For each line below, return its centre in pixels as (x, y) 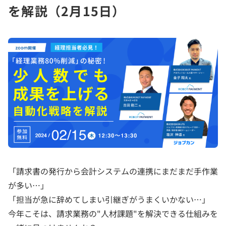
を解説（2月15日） (67, 11)
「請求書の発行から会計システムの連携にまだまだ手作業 (113, 171)
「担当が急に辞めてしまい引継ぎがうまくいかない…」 (109, 199)
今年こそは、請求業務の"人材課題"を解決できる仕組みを (113, 213)
